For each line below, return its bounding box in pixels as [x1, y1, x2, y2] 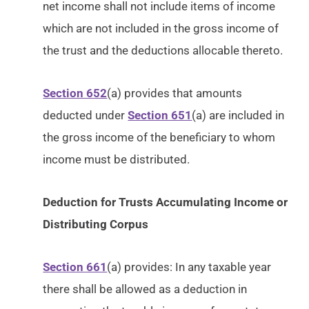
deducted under [43, 108, 128, 122]
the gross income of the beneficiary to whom [43, 130, 276, 144]
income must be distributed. [43, 152, 190, 166]
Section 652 [43, 86, 108, 100]
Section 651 [128, 108, 192, 122]
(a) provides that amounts [107, 86, 243, 100]
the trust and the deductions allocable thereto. [43, 43, 283, 57]
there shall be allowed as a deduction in [43, 282, 248, 296]
